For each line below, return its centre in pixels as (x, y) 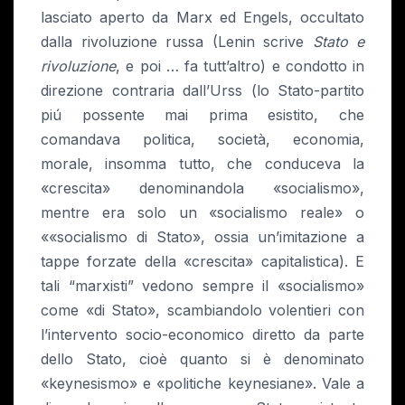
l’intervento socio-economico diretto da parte (202, 335)
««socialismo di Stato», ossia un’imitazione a (202, 237)
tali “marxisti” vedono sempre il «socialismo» (202, 286)
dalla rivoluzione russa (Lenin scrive (177, 42)
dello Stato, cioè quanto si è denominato (202, 359)
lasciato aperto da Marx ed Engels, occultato (202, 18)
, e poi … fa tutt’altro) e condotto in (240, 66)
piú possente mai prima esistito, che (202, 115)
